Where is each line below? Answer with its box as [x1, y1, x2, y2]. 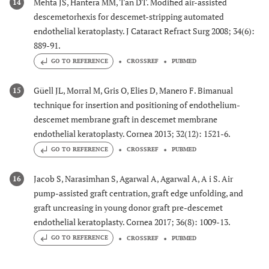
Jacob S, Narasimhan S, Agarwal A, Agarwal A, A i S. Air [34, 173, 233, 185]
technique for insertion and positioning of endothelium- [34, 99, 240, 111]
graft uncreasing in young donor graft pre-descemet [34, 202, 223, 214]
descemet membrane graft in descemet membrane [34, 113, 217, 125]
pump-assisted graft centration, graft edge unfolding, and [34, 187, 243, 199]
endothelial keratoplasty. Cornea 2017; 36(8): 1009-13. [34, 216, 231, 228]
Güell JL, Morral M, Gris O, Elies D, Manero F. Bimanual [34, 85, 233, 97]
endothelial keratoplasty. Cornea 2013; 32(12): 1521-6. [34, 128, 231, 140]
